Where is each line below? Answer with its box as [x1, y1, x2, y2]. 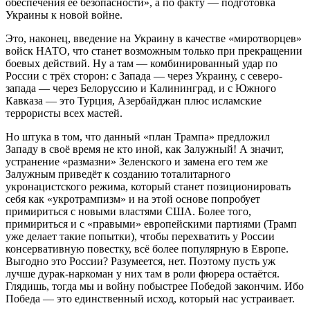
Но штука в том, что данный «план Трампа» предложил [6, 130, 270, 143]
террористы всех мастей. [6, 107, 122, 119]
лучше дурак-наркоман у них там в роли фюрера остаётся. [6, 267, 280, 280]
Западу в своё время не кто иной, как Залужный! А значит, [6, 143, 284, 155]
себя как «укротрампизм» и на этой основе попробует [6, 192, 260, 205]
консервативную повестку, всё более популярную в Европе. [6, 242, 289, 255]
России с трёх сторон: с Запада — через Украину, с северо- [6, 69, 282, 82]
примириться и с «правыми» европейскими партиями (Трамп [6, 217, 297, 230]
